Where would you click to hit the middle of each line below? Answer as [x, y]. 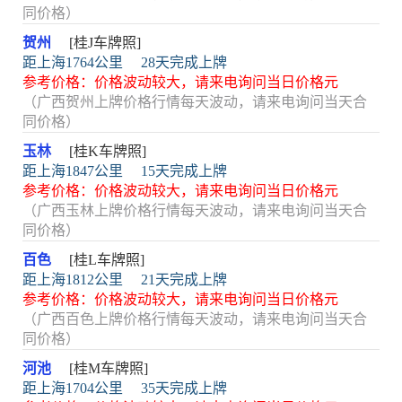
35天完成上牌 [184, 388]
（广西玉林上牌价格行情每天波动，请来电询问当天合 [195, 210]
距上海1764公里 [73, 62]
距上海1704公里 [73, 388]
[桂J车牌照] [105, 43]
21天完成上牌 [184, 280]
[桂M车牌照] [109, 368]
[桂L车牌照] [107, 260]
